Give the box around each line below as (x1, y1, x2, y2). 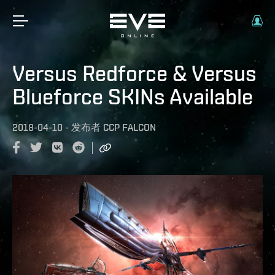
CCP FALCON (103, 122, 156, 133)
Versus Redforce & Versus (12, 60, 257, 86)
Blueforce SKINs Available (12, 83, 253, 109)
